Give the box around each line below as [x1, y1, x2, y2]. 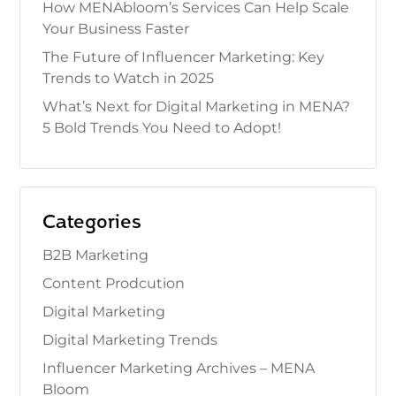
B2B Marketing [42, 246, 149, 263]
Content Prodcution [42, 274, 186, 292]
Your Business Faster [42, 19, 190, 37]
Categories [42, 203, 142, 241]
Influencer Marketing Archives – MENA [42, 359, 316, 377]
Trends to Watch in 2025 [42, 69, 215, 87]
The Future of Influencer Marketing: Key [42, 48, 325, 65]
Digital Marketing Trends [42, 331, 218, 348]
